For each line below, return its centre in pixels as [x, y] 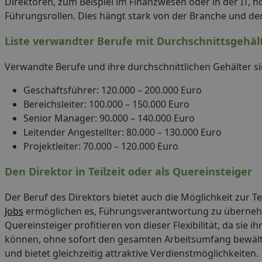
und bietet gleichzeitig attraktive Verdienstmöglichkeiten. [132, 253]
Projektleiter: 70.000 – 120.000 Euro [101, 146]
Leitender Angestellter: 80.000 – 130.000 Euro [123, 132]
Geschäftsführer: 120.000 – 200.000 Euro [113, 90]
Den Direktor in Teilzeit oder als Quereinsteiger [128, 171]
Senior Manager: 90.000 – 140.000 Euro [109, 118]
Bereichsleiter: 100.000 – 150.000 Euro [106, 104]
